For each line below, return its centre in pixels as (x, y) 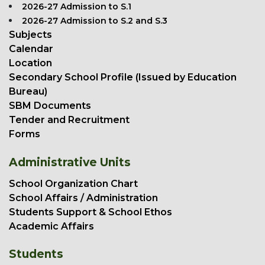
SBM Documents (50, 106)
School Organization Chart (73, 184)
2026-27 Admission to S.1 (77, 7)
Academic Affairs (51, 227)
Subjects (30, 35)
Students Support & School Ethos (91, 212)
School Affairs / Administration (83, 198)
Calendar (31, 49)
